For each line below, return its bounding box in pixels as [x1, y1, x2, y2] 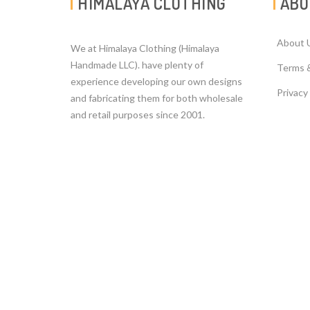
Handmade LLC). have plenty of [71, 59, 203, 71]
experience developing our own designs [71, 75, 242, 88]
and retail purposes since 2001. [71, 109, 205, 121]
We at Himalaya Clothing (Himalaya [71, 42, 219, 55]
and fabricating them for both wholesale [71, 92, 243, 104]
